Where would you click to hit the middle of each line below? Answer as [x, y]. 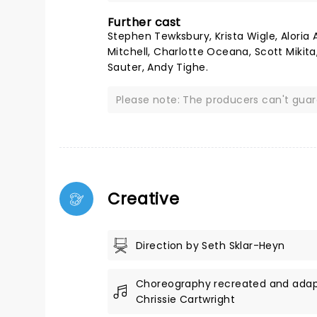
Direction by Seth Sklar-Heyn [211, 245]
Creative [144, 199]
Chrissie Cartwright [185, 299]
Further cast [144, 22]
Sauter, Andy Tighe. [158, 67]
